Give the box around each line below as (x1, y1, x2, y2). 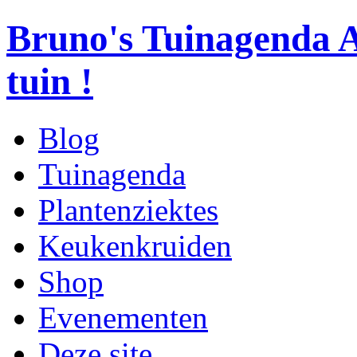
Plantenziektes (38, 192, 218, 227)
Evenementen (38, 300, 208, 335)
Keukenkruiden (38, 228, 232, 263)
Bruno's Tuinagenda (6, 18, 331, 60)
